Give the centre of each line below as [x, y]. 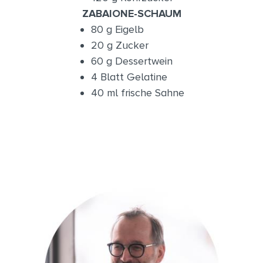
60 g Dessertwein [131, 61]
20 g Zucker [119, 45]
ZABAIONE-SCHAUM [131, 14]
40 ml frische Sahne [137, 93]
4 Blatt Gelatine [129, 77]
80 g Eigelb [117, 29]
